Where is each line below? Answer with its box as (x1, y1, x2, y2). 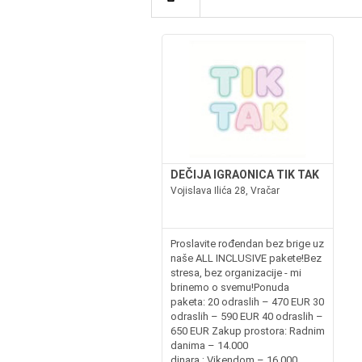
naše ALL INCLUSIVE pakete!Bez (170, 252, 322, 264)
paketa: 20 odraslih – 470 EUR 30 (170, 296, 324, 308)
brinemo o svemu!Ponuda (170, 281, 289, 293)
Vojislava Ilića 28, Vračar (170, 185, 280, 196)
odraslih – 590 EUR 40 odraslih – (170, 310, 323, 322)
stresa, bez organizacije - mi (170, 267, 301, 279)
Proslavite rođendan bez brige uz (170, 238, 324, 250)
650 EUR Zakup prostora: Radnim (170, 325, 325, 337)
